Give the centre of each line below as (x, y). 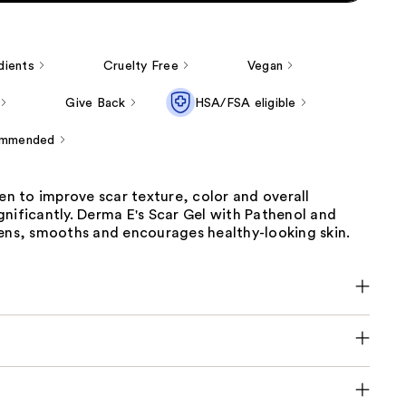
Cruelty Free (140, 67)
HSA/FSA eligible (245, 104)
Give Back (96, 104)
